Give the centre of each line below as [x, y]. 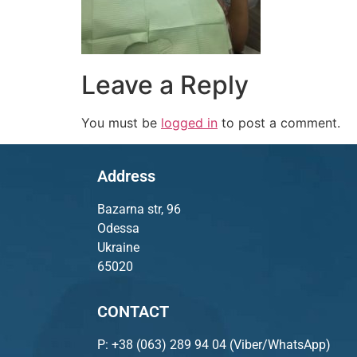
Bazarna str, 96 [139, 209]
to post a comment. [279, 123]
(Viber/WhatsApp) [279, 345]
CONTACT [133, 312]
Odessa [118, 228]
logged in [189, 123]
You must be [121, 123]
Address [126, 176]
